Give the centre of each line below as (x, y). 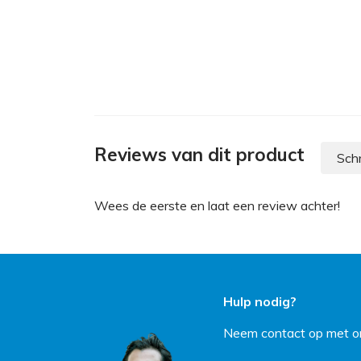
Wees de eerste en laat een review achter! (217, 206)
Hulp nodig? (260, 302)
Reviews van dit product (199, 155)
